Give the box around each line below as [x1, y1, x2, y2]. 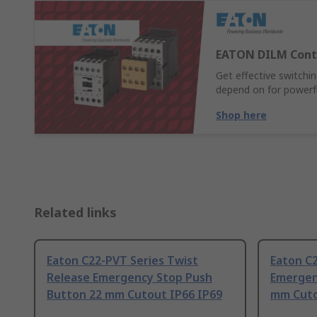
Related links [34, 204, 117, 221]
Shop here [216, 108, 267, 122]
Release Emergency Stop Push [47, 270, 212, 286]
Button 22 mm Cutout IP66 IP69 [47, 287, 222, 303]
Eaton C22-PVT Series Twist [47, 253, 198, 269]
